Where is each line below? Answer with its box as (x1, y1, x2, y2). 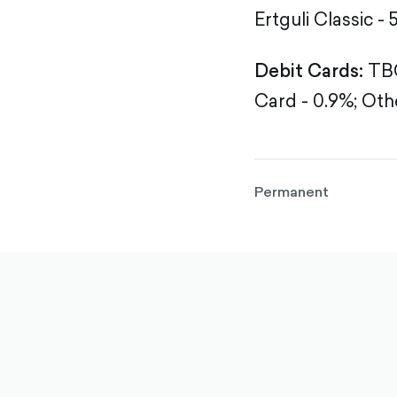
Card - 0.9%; (254, 88, 357, 113)
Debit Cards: (254, 58, 363, 83)
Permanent (254, 181, 329, 202)
